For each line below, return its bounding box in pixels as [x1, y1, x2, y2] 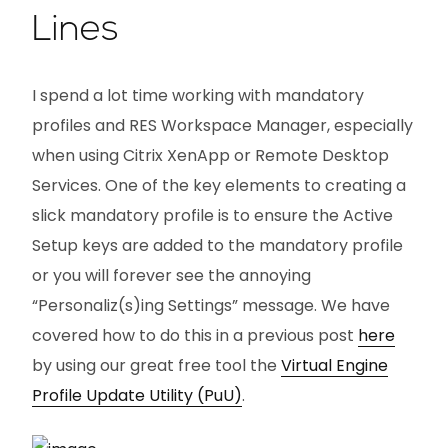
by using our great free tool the [32, 353, 281, 377]
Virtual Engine [281, 353, 388, 377]
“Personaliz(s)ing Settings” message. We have [32, 293, 390, 317]
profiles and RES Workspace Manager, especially [32, 113, 413, 137]
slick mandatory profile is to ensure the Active [32, 203, 393, 227]
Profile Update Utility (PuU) [32, 383, 242, 407]
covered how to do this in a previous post [32, 323, 358, 347]
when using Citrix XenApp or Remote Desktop [32, 143, 389, 167]
